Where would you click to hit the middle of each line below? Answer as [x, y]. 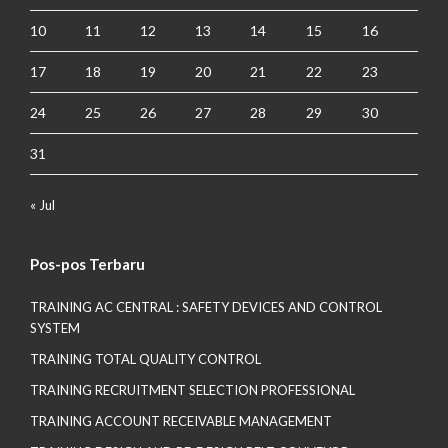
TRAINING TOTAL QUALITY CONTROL [145, 359]
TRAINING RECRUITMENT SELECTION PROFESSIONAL [192, 390]
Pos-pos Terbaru [87, 264]
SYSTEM [55, 328]
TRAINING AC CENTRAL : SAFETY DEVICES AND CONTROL [206, 307]
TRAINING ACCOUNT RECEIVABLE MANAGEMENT [181, 421]
